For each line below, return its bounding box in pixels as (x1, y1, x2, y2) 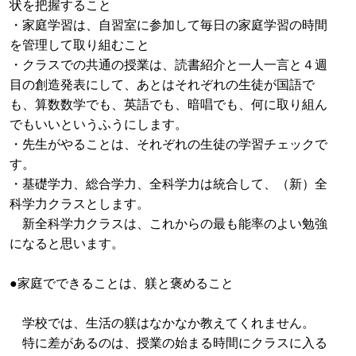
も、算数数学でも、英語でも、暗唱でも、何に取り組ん (10, 94, 327, 113)
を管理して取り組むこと (10, 34, 149, 53)
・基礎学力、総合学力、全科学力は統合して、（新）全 (10, 173, 327, 192)
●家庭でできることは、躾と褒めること (10, 273, 234, 292)
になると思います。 (10, 233, 124, 252)
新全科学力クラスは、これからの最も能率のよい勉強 (10, 213, 327, 232)
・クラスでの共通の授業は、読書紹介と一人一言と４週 (10, 54, 327, 73)
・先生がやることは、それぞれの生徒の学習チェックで (10, 133, 327, 153)
